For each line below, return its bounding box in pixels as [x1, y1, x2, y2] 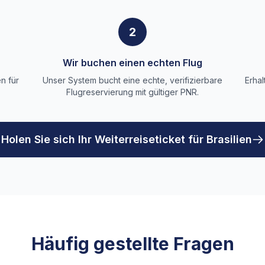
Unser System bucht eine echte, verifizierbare [42, 75, 222, 85]
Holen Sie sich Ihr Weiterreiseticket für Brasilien [1, 133, 252, 146]
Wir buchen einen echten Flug [62, 57, 202, 69]
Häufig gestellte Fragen [31, 233, 234, 254]
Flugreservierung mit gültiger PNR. [66, 87, 199, 97]
